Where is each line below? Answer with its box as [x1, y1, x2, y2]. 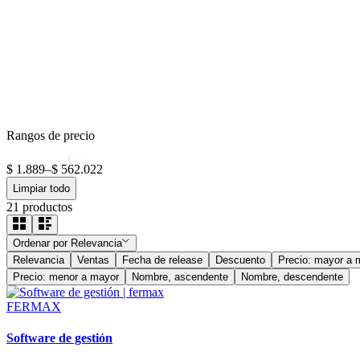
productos [22, 199, 72, 214]
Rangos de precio [6, 129, 95, 143]
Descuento [215, 253, 265, 266]
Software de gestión [6, 331, 112, 346]
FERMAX [6, 299, 61, 313]
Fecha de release [122, 253, 202, 266]
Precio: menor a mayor [13, 270, 119, 283]
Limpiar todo [13, 182, 70, 194]
